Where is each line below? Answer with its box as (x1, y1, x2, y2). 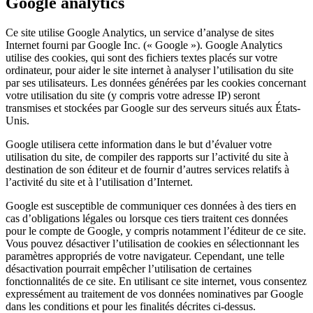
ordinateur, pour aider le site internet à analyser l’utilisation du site (6, 64, 293, 76)
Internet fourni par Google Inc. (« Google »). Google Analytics (6, 38, 282, 51)
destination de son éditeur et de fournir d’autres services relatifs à (6, 163, 289, 175)
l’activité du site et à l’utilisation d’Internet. (6, 175, 193, 188)
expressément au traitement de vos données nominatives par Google (6, 287, 303, 300)
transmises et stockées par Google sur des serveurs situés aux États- (6, 101, 300, 114)
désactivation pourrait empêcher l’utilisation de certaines (6, 262, 252, 275)
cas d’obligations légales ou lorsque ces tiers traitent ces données (6, 212, 288, 224)
